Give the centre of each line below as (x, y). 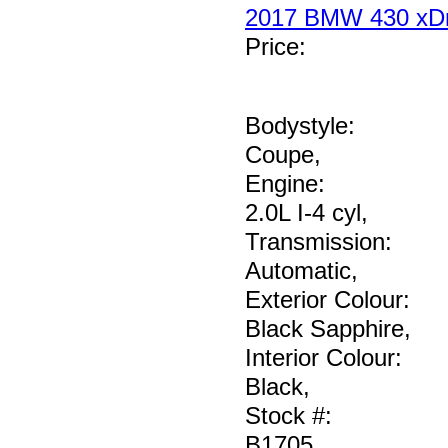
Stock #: (288, 416)
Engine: (285, 184)
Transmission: (318, 242)
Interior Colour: (323, 358)
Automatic (298, 271)
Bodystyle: (300, 126)
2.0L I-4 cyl (303, 213)
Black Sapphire (324, 329)
